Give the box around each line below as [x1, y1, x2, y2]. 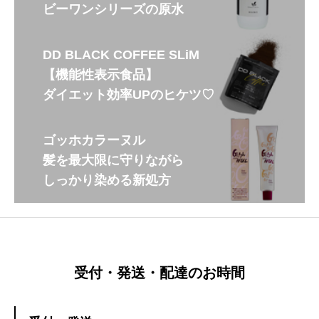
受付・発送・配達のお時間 [74, 265, 245, 281]
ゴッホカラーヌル [43, 133, 145, 148]
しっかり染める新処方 [43, 173, 171, 188]
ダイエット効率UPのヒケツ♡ [43, 88, 214, 103]
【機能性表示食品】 [43, 68, 158, 83]
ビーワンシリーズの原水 [43, 2, 184, 17]
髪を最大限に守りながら [43, 153, 184, 168]
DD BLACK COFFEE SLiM [43, 48, 199, 63]
